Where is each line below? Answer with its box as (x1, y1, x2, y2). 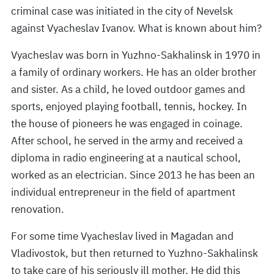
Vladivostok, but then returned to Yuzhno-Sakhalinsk (11, 246, 258, 261)
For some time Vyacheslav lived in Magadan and (11, 229, 234, 243)
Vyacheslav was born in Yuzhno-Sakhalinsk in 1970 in (11, 48, 261, 62)
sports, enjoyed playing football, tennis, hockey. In (11, 100, 247, 114)
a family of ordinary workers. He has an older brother (11, 65, 256, 80)
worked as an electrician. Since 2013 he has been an (11, 168, 255, 182)
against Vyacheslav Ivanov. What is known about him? (11, 21, 262, 35)
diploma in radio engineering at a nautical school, (11, 151, 241, 165)
